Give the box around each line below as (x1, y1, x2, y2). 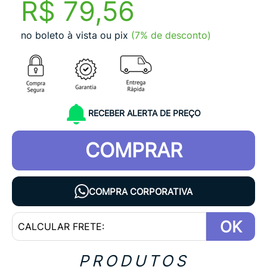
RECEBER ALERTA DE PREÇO (88, 108, 201, 119)
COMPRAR (85, 138, 182, 162)
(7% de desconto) (131, 29, 211, 41)
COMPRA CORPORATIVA (89, 185, 193, 197)
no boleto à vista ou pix (21, 29, 128, 41)
